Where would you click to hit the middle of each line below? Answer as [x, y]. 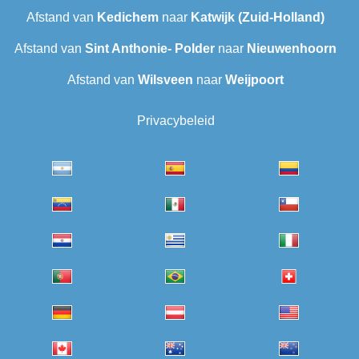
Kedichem [128, 18]
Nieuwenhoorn [292, 49]
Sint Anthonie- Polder [150, 49]
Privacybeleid [175, 121]
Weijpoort [254, 80]
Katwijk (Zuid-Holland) [258, 18]
